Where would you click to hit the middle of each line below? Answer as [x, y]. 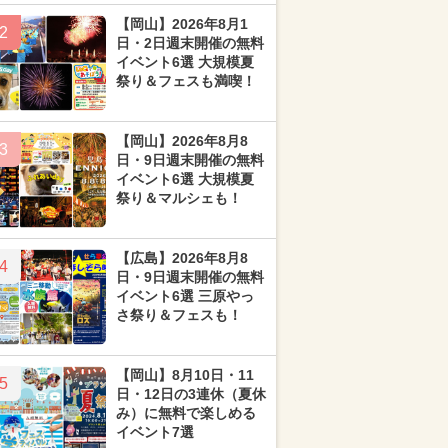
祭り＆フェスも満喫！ [186, 81]
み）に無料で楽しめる [186, 413]
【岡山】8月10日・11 [185, 375]
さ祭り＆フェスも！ [179, 315]
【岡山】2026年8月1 [182, 24]
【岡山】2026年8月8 [182, 141]
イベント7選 [155, 432]
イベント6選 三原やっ [185, 296]
